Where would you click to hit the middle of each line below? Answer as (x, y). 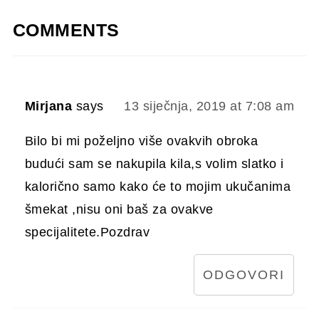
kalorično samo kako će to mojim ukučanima (158, 186)
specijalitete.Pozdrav (87, 232)
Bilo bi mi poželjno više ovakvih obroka (141, 141)
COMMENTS (66, 30)
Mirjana (48, 106)
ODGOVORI (244, 274)
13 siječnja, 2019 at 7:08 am (209, 106)
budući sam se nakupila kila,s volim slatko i (154, 163)
